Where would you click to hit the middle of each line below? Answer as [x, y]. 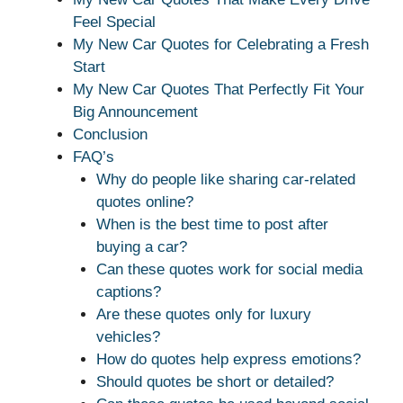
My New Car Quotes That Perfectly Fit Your [219, 90]
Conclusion [110, 135]
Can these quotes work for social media [229, 270]
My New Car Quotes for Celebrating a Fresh [221, 45]
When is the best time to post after [212, 225]
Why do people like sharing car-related [225, 180]
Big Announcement [135, 112]
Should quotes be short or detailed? [215, 382]
